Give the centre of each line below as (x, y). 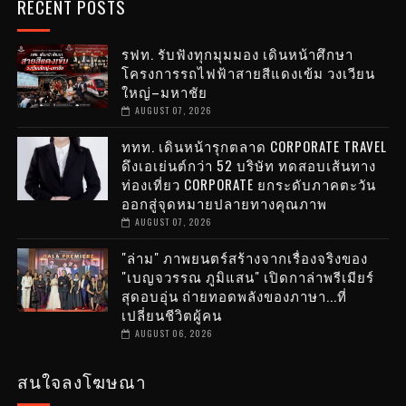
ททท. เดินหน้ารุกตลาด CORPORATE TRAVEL (254, 145)
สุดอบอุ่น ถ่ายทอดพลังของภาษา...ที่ (234, 295)
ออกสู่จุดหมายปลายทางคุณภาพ (224, 203)
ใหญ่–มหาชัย (164, 91)
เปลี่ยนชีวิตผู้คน (171, 314)
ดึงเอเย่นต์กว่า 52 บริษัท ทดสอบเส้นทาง (248, 164)
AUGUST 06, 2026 (173, 333)
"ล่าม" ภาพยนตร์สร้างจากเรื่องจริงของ (244, 257)
